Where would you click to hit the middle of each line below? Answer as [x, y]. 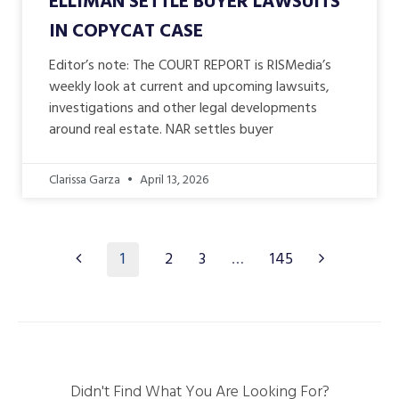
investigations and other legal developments [183, 108]
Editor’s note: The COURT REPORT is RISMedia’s [190, 65]
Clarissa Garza [86, 180]
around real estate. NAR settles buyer [161, 130]
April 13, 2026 [173, 180]
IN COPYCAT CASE [126, 31]
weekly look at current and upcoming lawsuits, [189, 87]
